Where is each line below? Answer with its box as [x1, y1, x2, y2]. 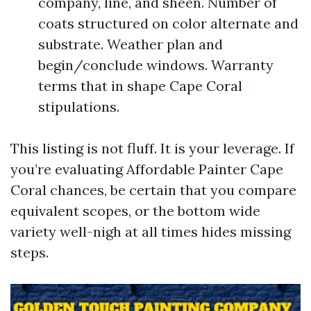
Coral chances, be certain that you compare [10, 181, 296, 199]
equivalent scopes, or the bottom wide [10, 202, 260, 219]
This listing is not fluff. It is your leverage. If [10, 140, 294, 157]
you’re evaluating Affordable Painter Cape [10, 160, 283, 178]
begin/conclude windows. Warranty [38, 56, 274, 74]
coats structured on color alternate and [38, 15, 299, 32]
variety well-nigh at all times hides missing [10, 223, 291, 240]
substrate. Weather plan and [38, 35, 223, 53]
